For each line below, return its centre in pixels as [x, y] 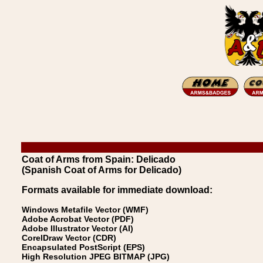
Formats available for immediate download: [117, 190]
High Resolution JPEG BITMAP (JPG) [96, 257]
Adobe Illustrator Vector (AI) [77, 228]
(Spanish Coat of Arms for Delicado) [102, 170]
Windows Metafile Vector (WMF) [85, 210]
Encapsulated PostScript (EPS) [83, 247]
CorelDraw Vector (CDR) [69, 238]
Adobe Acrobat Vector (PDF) [78, 219]
